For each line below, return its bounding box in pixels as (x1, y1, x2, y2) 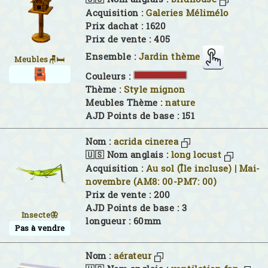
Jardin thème (138, 50, 200, 62)
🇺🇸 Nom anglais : (86, 149, 171, 161)
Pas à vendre (15, 223, 65, 233)
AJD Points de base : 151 (86, 109, 194, 121)
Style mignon (124, 83, 185, 95)
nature (165, 96, 195, 108)
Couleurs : (86, 70, 133, 82)
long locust (170, 149, 221, 161)
